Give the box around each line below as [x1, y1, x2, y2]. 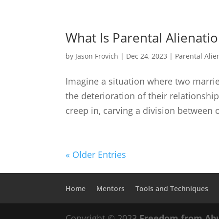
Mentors [96, 183, 125, 193]
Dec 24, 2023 [126, 51, 168, 61]
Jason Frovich [75, 51, 119, 61]
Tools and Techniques [135, 183, 209, 193]
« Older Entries [66, 148, 127, 160]
